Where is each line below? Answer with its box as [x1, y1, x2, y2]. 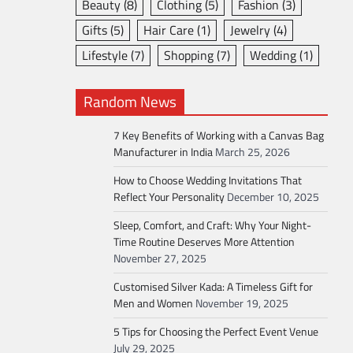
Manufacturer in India [113, 143, 213, 161]
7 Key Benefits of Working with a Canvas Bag [113, 127, 324, 144]
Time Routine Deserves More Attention [113, 233, 295, 251]
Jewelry [230, 20, 270, 39]
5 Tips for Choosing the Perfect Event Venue [113, 323, 318, 340]
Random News [84, 90, 176, 113]
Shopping [164, 46, 214, 65]
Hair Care [143, 20, 194, 39]
